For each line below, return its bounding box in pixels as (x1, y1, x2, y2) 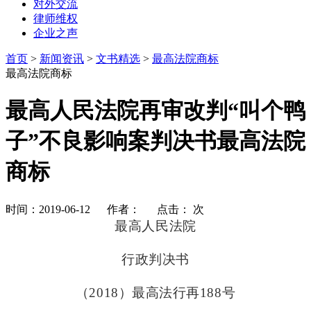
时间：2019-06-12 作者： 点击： (6, 203, 190, 215)
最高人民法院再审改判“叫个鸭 (6, 98, 305, 124)
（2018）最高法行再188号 (75, 285, 236, 300)
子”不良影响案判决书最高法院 (6, 128, 305, 154)
